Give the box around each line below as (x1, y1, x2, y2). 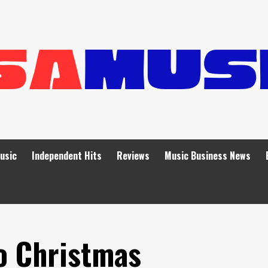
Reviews (117, 148, 150, 163)
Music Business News (165, 148, 251, 163)
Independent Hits (32, 148, 102, 163)
